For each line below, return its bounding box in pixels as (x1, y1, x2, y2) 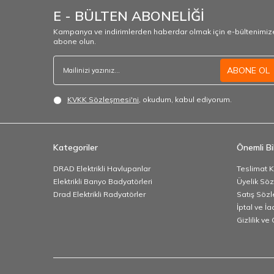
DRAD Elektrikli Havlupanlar (53, 163, 150, 173)
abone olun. (53, 36, 96, 46)
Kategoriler (53, 141, 98, 153)
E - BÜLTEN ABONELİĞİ (53, 7, 204, 24)
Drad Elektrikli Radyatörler (53, 189, 146, 199)
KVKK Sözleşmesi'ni (67, 94, 139, 104)
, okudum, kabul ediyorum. (139, 94, 232, 104)
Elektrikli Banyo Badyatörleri (53, 176, 152, 186)
